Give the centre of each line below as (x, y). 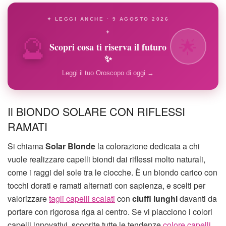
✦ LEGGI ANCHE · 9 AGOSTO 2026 (108, 19)
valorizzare (28, 199)
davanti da (197, 199)
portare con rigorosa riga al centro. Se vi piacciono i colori (110, 212)
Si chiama (26, 146)
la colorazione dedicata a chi (148, 146)
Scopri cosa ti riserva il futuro (108, 47)
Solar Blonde (70, 146)
